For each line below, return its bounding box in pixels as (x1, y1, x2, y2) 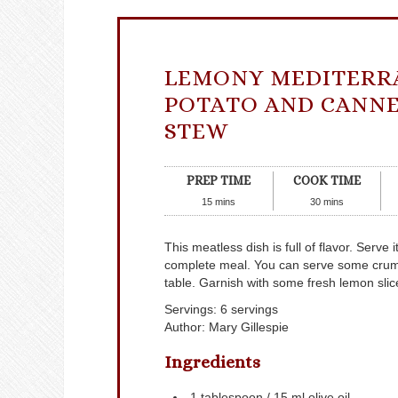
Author (164, 320, 202, 334)
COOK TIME (292, 173, 361, 187)
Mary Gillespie (209, 320, 289, 334)
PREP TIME (186, 173, 251, 187)
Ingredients (164, 351, 260, 372)
